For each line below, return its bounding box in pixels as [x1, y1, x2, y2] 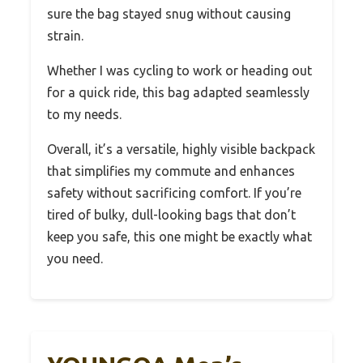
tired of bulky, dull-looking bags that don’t [47, 207, 296, 222]
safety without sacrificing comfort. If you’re [47, 185, 301, 200]
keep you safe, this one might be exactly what [47, 228, 312, 244]
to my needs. [47, 106, 122, 122]
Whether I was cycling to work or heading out [47, 62, 312, 78]
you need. [47, 250, 103, 266]
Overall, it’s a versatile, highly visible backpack [47, 141, 315, 156]
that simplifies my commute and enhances [47, 163, 295, 178]
